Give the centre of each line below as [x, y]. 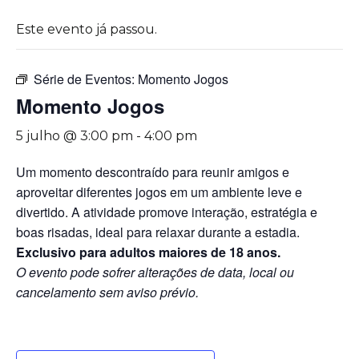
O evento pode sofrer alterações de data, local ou [155, 272]
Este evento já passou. [87, 29]
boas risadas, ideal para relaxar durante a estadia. [158, 232]
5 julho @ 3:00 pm [75, 136]
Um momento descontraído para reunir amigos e [153, 172]
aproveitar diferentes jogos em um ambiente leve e [159, 192]
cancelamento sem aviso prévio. [107, 292]
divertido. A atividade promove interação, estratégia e [167, 212]
